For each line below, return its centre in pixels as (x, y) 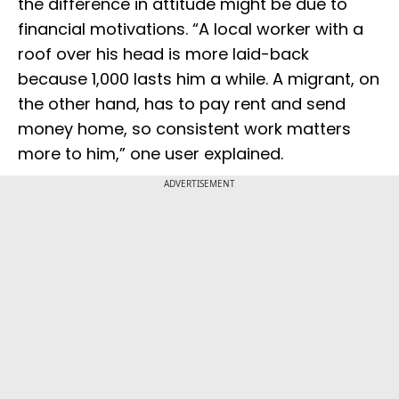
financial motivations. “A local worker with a (191, 29)
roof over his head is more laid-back (163, 54)
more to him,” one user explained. (155, 154)
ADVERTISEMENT (199, 184)
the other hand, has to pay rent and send (182, 104)
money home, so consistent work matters (184, 129)
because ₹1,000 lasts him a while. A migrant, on (199, 79)
